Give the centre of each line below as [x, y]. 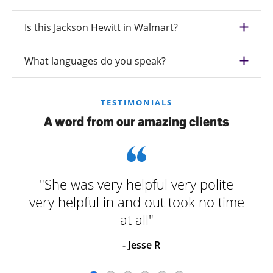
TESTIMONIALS [136, 102]
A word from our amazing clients [136, 122]
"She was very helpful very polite [136, 184]
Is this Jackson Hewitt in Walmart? [101, 27]
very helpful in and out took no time [136, 201]
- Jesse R [141, 245]
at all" [136, 219]
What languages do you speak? [95, 61]
